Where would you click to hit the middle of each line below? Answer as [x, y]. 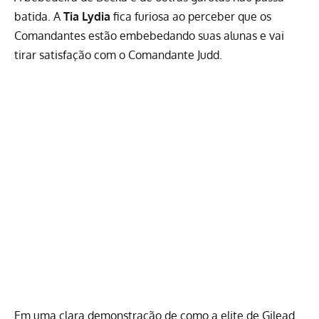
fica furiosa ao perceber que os [191, 17]
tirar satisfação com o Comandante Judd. [118, 55]
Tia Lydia [87, 17]
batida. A [39, 17]
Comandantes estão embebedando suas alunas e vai [149, 36]
